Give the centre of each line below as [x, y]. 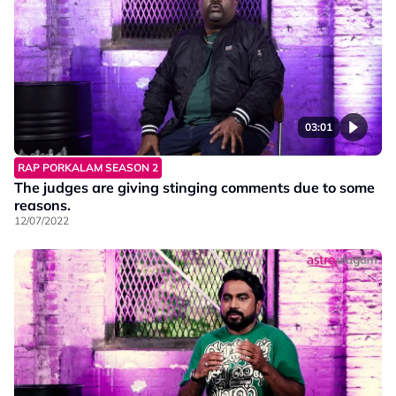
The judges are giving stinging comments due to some [194, 187]
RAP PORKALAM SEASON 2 [88, 167]
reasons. [42, 205]
